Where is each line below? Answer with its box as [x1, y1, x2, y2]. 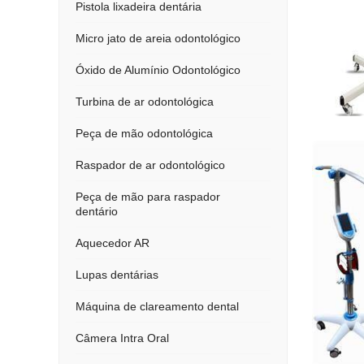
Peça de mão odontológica [76, 127, 213, 140]
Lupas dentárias [76, 268, 158, 281]
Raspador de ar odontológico [76, 158, 225, 171]
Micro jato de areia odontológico [76, 32, 240, 45]
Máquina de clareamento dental [76, 300, 239, 313]
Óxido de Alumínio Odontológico [76, 63, 240, 76]
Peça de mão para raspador [76, 190, 220, 203]
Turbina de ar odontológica [76, 95, 214, 108]
